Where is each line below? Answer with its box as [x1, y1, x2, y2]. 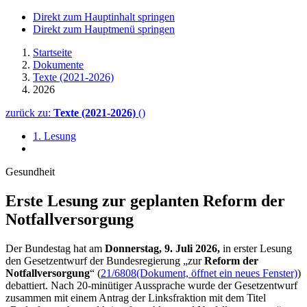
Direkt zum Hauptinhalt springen [33, 11, 175, 23]
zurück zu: [5, 107, 53, 119]
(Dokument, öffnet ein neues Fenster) [136, 267, 297, 279]
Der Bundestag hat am [5, 242, 102, 254]
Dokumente [33, 59, 84, 71]
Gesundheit [5, 166, 55, 177]
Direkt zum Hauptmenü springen [33, 23, 175, 35]
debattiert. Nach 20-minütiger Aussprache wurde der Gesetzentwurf [5, 279, 297, 291]
